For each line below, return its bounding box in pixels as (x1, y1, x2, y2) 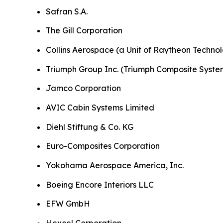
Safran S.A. (46, 6, 88, 16)
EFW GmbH (46, 199, 90, 209)
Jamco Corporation (46, 83, 121, 94)
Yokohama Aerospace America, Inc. (46, 160, 184, 170)
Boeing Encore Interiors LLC (46, 179, 154, 190)
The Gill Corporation (46, 25, 122, 36)
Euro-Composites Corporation (46, 141, 160, 151)
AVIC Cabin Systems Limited (46, 103, 154, 113)
